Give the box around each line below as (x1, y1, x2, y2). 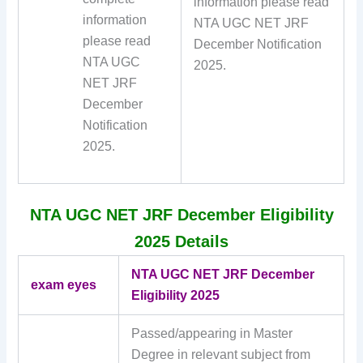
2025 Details (135, 233, 228, 251)
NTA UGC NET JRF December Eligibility (29, 206, 334, 224)
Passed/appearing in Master (131, 327, 293, 341)
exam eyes (31, 278, 97, 293)
